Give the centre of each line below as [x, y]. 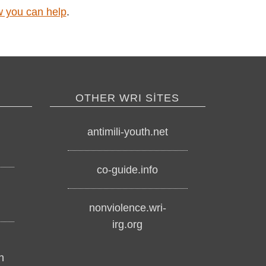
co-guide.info [128, 170]
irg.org [128, 224]
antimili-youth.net [127, 132]
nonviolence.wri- [127, 208]
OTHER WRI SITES [128, 98]
